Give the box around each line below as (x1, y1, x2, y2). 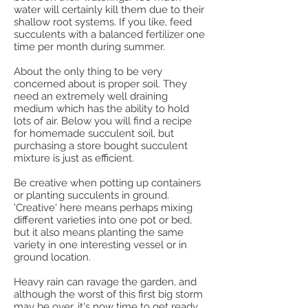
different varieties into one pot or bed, (14, 214, 192, 226)
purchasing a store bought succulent (14, 140, 188, 152)
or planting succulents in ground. (14, 189, 169, 201)
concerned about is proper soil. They (14, 78, 187, 90)
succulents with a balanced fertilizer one (14, 28, 205, 41)
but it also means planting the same (14, 226, 184, 239)
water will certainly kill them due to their (14, 3, 204, 16)
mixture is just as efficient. (14, 152, 137, 164)
